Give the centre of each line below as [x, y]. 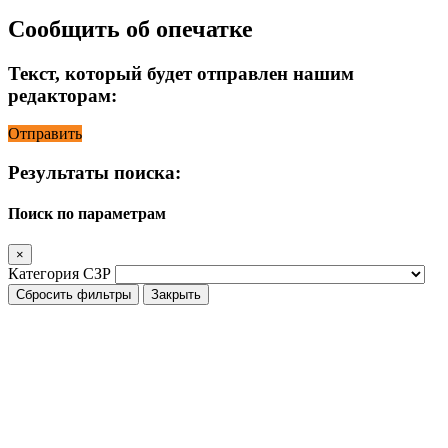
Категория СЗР [59, 274]
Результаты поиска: [94, 172]
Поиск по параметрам [87, 214]
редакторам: [62, 95]
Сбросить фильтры [73, 295]
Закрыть [176, 295]
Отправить [45, 134]
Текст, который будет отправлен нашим [181, 73]
